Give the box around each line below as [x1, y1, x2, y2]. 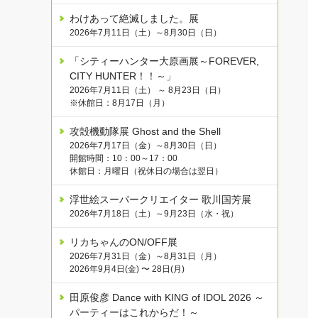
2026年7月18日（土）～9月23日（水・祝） [70, 209, 238, 219]
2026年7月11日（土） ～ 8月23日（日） [70, 85, 226, 96]
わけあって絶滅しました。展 [70, 13, 199, 25]
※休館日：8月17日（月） [70, 98, 170, 109]
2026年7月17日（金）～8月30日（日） [70, 141, 221, 151]
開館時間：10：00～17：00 [70, 153, 177, 164]
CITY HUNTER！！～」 [70, 70, 176, 82]
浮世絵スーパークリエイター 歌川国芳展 [70, 194, 251, 206]
